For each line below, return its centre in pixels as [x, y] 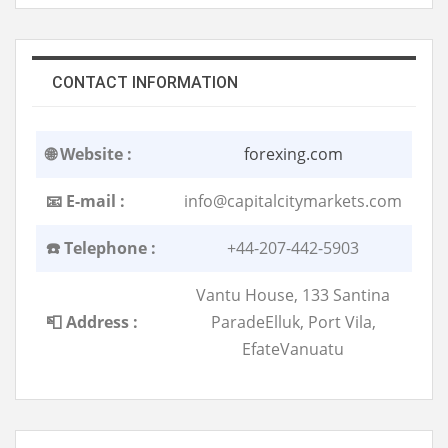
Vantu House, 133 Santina [293, 294]
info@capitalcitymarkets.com [293, 200]
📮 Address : [92, 321]
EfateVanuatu [293, 348]
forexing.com [293, 153]
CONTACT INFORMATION [145, 82]
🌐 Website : [89, 153]
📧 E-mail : [85, 200]
